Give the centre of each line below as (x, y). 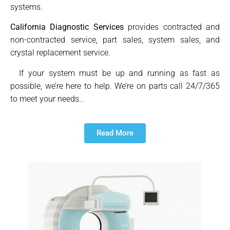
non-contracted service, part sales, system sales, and (115, 40)
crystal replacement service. (60, 53)
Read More (115, 133)
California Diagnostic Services (67, 27)
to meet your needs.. (47, 99)
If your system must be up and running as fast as (115, 73)
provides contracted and (172, 27)
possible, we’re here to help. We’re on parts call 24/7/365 (115, 86)
